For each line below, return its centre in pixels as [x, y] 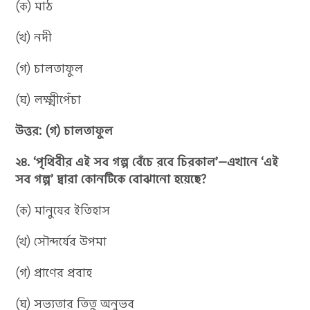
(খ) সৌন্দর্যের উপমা [61, 241]
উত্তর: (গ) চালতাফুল [64, 130]
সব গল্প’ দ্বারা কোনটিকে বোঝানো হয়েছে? [111, 179]
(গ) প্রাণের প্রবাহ [54, 272]
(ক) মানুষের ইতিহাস [63, 210]
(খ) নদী [34, 37]
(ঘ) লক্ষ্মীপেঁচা [48, 99]
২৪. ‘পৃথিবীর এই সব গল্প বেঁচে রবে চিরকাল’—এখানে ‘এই [147, 162]
